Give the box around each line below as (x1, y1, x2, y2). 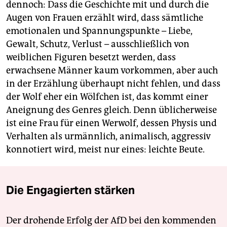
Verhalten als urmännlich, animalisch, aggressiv (6, 131, 211, 142)
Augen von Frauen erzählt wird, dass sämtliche (6, 12, 203, 24)
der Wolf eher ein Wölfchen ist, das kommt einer (6, 91, 208, 103)
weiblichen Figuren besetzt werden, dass (6, 52, 176, 63)
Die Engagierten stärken (6, 183, 135, 198)
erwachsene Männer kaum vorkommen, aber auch (6, 65, 218, 77)
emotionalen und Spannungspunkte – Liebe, (6, 25, 193, 37)
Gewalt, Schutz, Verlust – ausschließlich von (6, 39, 190, 50)
